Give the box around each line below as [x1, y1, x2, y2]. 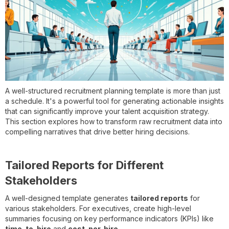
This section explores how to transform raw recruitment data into [5, 117, 222, 126]
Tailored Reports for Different [5, 158, 164, 172]
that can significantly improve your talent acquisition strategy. [5, 107, 209, 116]
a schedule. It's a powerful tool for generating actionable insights [5, 97, 224, 105]
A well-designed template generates [5, 194, 130, 202]
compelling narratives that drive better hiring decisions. [5, 127, 190, 136]
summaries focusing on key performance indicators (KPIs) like [5, 214, 214, 223]
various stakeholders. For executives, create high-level [5, 204, 191, 213]
